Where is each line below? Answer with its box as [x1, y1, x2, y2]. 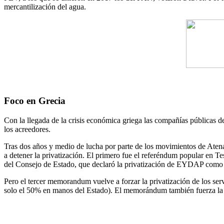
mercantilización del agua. [4, 2, 86, 11]
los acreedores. [4, 124, 50, 133]
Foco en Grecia [4, 95, 65, 106]
